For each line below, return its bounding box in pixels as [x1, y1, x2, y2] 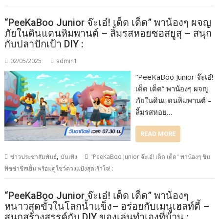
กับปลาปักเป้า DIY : [4, 38, 84, 50]
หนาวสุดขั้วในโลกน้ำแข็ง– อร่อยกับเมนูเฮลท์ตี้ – [4, 200, 210, 212]
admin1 [56, 57, 78, 66]
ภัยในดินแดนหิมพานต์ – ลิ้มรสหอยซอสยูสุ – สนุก [4, 27, 212, 40]
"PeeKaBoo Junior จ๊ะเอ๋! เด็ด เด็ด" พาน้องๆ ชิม [90, 153, 211, 161]
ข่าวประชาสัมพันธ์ [10, 153, 57, 161]
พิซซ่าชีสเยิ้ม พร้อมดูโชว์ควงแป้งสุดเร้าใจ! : [4, 164, 114, 173]
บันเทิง [61, 153, 78, 161]
